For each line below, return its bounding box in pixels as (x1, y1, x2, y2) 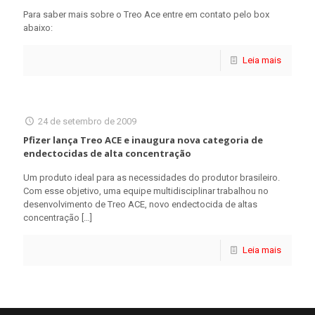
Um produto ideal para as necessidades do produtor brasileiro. (23, 172, 280, 183)
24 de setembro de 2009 (38, 116, 137, 127)
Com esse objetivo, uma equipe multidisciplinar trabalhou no (23, 186, 269, 196)
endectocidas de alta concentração (23, 147, 191, 160)
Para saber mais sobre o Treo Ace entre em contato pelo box (23, 9, 269, 20)
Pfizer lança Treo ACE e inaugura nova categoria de (23, 134, 263, 146)
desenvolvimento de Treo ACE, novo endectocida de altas (23, 199, 257, 210)
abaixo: (23, 22, 53, 33)
